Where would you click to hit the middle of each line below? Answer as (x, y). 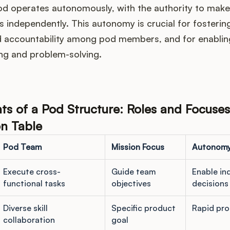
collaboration (29, 220)
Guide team (133, 172)
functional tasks (34, 184)
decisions (210, 184)
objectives (131, 184)
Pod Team (22, 147)
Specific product (143, 208)
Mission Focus (138, 147)
